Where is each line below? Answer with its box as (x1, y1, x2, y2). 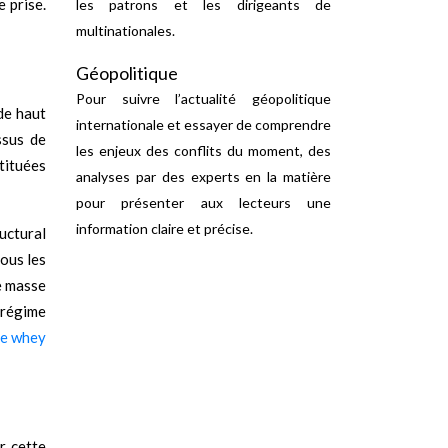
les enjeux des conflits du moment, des (76, 142, 331, 159)
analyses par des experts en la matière (76, 168, 331, 185)
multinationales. (76, 22, 175, 39)
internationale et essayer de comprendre (76, 116, 331, 133)
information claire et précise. (76, 220, 253, 237)
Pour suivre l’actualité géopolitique (76, 90, 331, 107)
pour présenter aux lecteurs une (76, 194, 331, 211)
